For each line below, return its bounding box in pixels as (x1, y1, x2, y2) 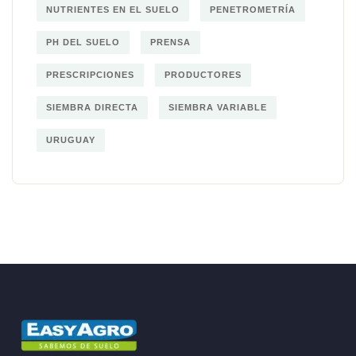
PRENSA (150, 37, 191, 47)
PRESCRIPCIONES (46, 69, 134, 79)
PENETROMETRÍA (210, 4, 296, 14)
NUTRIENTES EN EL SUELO (46, 4, 180, 14)
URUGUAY (46, 134, 95, 145)
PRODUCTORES (164, 69, 242, 79)
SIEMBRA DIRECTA (46, 102, 138, 112)
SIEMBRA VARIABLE (168, 102, 267, 112)
